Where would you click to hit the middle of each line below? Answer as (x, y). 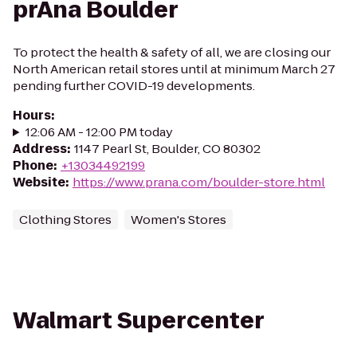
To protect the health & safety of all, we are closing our (172, 52)
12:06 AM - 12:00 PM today (99, 132)
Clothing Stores (65, 220)
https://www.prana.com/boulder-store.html (199, 182)
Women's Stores (178, 220)
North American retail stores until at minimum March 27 (174, 69)
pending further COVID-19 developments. (134, 86)
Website (39, 182)
